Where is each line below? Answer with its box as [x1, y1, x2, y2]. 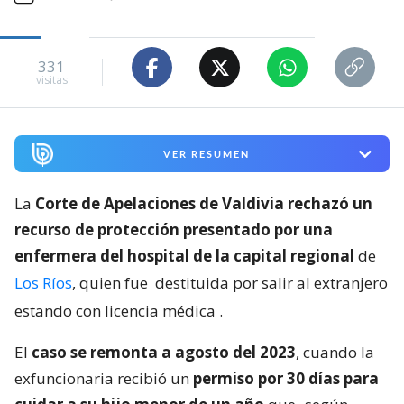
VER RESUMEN [162, 148, 250, 161]
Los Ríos [14, 272, 72, 294]
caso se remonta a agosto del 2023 [32, 342, 296, 363]
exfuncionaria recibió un [14, 368, 193, 390]
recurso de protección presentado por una [14, 219, 333, 241]
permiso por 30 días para [193, 368, 379, 390]
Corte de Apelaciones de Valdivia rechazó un [35, 193, 372, 215]
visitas [35, 71, 68, 87]
